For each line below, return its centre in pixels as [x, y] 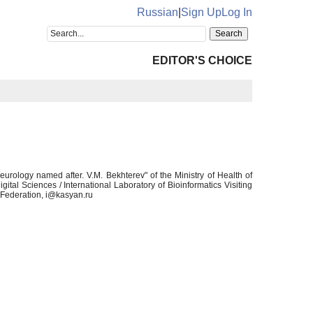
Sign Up [201, 12]
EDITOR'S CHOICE [202, 60]
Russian [158, 12]
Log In [237, 12]
